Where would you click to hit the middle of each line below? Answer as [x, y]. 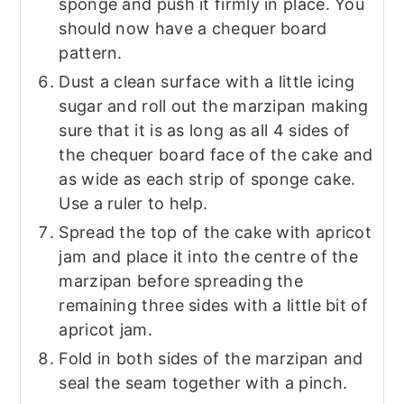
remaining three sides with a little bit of [213, 306]
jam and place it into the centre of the [209, 257]
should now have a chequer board [193, 29]
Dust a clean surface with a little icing [207, 82]
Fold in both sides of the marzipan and [211, 359]
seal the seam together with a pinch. [203, 383]
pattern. [91, 53]
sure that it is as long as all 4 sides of [205, 131]
